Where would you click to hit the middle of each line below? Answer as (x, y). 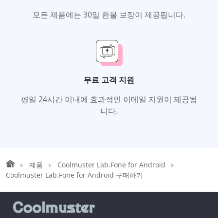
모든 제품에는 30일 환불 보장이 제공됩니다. (109, 14)
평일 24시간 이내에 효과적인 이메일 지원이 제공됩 (109, 99)
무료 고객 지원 (109, 80)
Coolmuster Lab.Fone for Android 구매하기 (74, 175)
